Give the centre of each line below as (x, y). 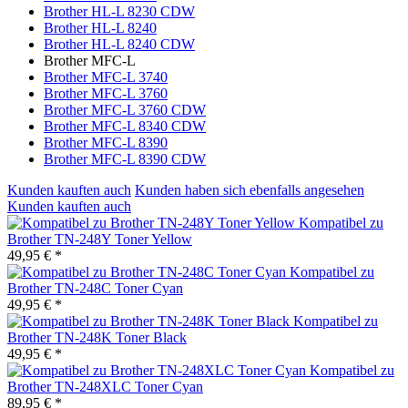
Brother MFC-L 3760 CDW (125, 109)
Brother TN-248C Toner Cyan (95, 288)
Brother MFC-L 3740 (106, 76)
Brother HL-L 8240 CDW (119, 44)
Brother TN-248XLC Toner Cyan (105, 386)
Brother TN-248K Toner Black (97, 337)
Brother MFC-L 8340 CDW (125, 126)
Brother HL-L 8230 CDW (119, 11)
